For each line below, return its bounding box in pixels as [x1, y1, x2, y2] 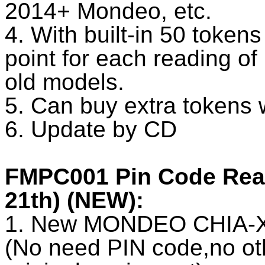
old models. [5, 69, 124, 95]
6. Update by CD [5, 116, 177, 142]
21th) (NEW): [5, 187, 144, 213]
